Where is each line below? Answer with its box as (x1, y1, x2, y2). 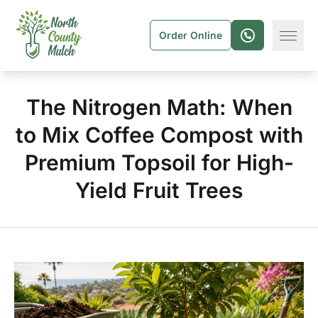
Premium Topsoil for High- (24, 150, 294, 175)
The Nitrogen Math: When (26, 94, 292, 120)
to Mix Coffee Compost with (15, 122, 303, 148)
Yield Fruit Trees (75, 177, 243, 203)
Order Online (159, 29, 222, 41)
